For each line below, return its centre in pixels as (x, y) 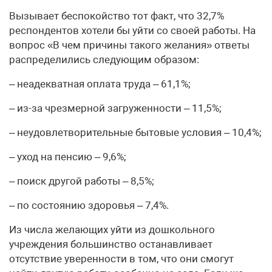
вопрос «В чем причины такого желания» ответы (129, 45)
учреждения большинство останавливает (111, 244)
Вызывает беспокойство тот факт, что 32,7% (117, 16)
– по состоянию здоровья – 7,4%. (89, 205)
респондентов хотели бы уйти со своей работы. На (132, 30)
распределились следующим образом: (104, 59)
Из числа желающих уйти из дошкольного (112, 229)
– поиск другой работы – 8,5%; (82, 181)
